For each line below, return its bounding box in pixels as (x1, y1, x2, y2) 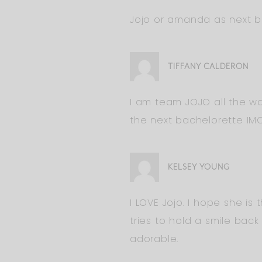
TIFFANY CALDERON (168, 61, 249, 72)
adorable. (130, 232, 179, 246)
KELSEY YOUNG (168, 162, 230, 173)
